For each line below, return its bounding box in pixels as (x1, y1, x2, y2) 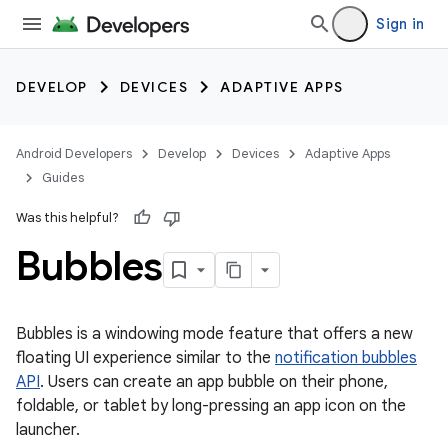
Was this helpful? (16, 209, 119, 226)
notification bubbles (275, 348, 417, 368)
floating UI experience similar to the (16, 348, 275, 368)
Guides (42, 169, 84, 186)
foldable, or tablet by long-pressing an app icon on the (16, 396, 406, 416)
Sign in (376, 15, 424, 33)
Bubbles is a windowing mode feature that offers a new (16, 324, 413, 344)
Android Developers (16, 145, 132, 162)
